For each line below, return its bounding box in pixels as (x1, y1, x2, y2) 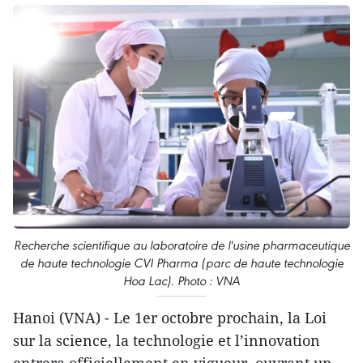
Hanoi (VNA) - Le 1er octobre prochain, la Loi (13, 307, 327, 327)
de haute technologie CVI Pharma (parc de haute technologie (19, 254, 344, 271)
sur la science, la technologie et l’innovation (13, 330, 320, 350)
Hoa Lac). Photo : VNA (123, 272, 240, 288)
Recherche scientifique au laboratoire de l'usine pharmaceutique (13, 237, 350, 253)
